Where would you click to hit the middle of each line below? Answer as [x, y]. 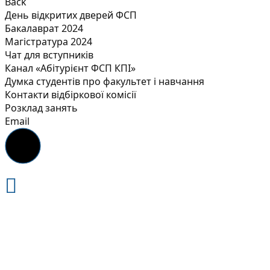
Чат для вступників [49, 55]
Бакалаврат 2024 [44, 29]
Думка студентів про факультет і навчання [105, 82]
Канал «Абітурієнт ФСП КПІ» [70, 68]
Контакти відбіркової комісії [71, 95]
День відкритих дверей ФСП [71, 15]
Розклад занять [41, 108]
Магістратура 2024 [49, 42]
